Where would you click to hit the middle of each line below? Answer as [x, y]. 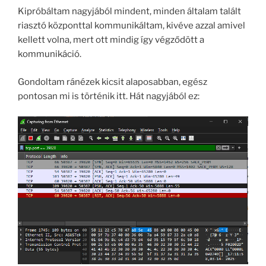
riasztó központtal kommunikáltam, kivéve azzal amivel [132, 26]
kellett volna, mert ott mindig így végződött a [111, 40]
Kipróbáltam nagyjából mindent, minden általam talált [129, 12]
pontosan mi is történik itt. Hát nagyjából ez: [109, 96]
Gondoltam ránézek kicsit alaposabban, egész [113, 82]
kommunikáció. [50, 54]
